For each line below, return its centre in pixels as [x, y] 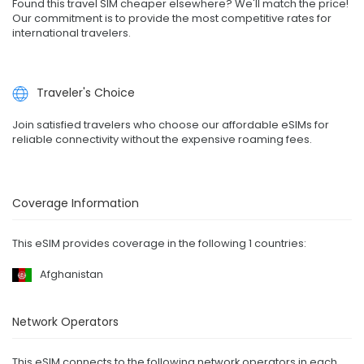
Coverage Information [76, 204]
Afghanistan [71, 275]
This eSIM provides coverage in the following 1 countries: [159, 244]
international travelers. [71, 32]
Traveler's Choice [86, 92]
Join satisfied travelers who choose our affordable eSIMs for [171, 125]
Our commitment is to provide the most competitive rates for [172, 18]
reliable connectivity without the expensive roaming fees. [162, 140]
